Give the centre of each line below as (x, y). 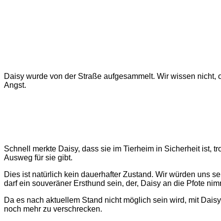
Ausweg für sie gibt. (38, 158)
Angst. (15, 85)
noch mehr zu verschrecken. (53, 209)
